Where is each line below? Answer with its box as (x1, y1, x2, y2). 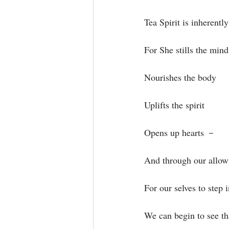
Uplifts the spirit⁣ (144, 99, 204, 111)
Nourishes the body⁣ (144, 71, 216, 83)
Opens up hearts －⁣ (144, 126, 216, 139)
